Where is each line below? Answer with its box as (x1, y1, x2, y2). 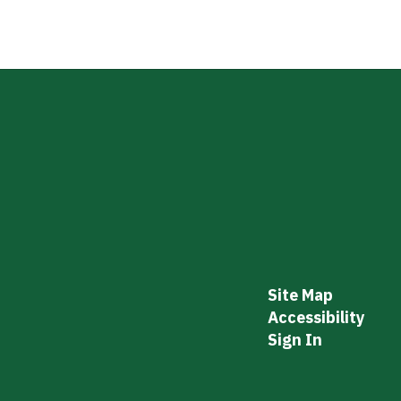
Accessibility (267, 307, 365, 328)
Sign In (267, 329, 322, 350)
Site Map (267, 285, 333, 305)
